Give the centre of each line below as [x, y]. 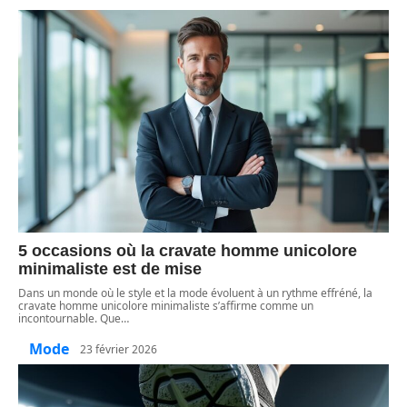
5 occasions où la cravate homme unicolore [188, 251]
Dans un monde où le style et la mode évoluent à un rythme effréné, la [195, 293]
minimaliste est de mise [110, 269]
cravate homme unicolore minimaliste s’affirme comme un [166, 306]
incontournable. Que [69, 319]
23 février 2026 [119, 349]
